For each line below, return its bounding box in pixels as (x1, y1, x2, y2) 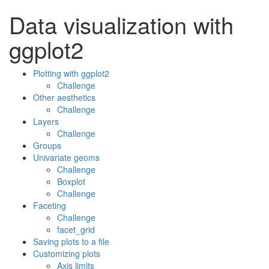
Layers (33, 115, 59, 127)
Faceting (33, 199, 66, 211)
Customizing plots (33, 247, 100, 259)
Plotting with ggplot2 (33, 67, 109, 79)
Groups (33, 139, 61, 151)
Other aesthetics (33, 91, 95, 103)
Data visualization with (9, 8, 234, 41)
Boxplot (57, 175, 85, 187)
